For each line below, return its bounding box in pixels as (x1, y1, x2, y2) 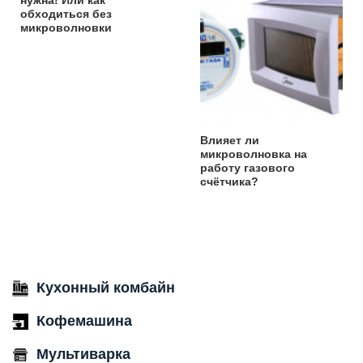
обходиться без (20, 6, 112, 20)
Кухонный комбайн (36, 279, 175, 296)
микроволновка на (199, 147, 307, 160)
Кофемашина (36, 312, 132, 329)
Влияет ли (199, 133, 259, 147)
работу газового (199, 160, 295, 174)
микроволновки (20, 20, 112, 34)
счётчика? (199, 174, 258, 188)
